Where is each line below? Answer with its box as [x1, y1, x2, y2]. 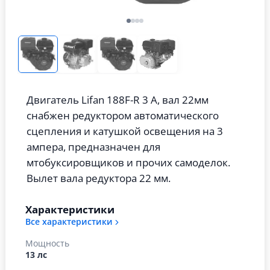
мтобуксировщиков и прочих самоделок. [27, 155, 230, 170]
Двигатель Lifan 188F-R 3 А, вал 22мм [27, 93, 209, 107]
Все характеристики [25, 216, 113, 228]
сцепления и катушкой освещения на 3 [27, 124, 223, 139]
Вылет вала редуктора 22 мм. [27, 171, 171, 186]
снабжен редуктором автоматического [27, 108, 219, 123]
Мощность [25, 237, 69, 250]
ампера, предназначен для [27, 140, 160, 154]
